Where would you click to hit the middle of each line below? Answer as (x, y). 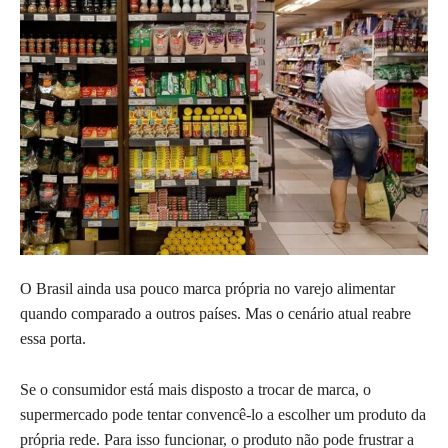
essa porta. (53, 339)
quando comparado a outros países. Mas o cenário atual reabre (215, 314)
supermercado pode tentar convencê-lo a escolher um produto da (223, 415)
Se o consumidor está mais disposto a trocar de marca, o (195, 390)
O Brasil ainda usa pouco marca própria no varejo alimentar (207, 289)
